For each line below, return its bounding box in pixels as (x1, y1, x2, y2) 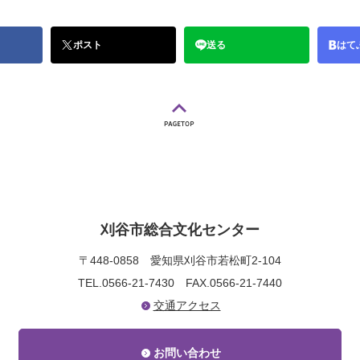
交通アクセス (153, 299, 221, 313)
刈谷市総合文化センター (100, 222, 260, 239)
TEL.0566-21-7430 (78, 276, 186, 290)
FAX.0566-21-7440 (186, 276, 282, 290)
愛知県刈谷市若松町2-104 (150, 254, 281, 268)
